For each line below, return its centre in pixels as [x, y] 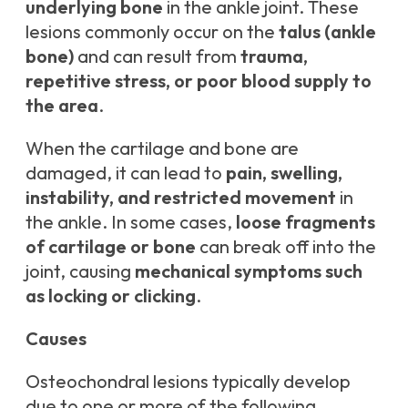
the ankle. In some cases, [131, 222]
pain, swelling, [284, 173]
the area [62, 106]
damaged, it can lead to [126, 173]
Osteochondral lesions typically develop [188, 382]
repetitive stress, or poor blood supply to [199, 81]
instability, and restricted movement [181, 198]
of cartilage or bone [111, 247]
